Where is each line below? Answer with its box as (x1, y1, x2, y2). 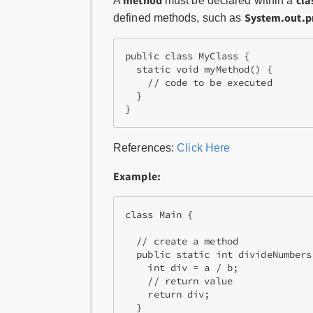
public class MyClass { (125, 50, 250, 62)
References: (113, 142, 177, 154)
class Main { (125, 209, 194, 221)
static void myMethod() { (125, 64, 272, 75)
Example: (113, 169, 161, 183)
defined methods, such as (113, 12, 245, 24)
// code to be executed (125, 77, 272, 89)
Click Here (177, 142, 231, 154)
